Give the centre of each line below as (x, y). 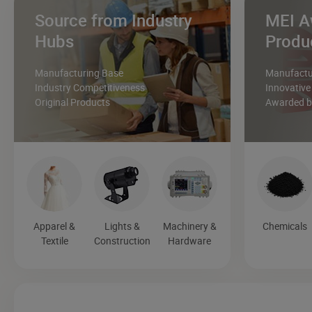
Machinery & (189, 226)
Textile (54, 241)
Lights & (122, 226)
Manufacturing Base (79, 73)
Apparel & (55, 226)
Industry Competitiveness (90, 88)
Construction (122, 241)
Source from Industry (114, 21)
